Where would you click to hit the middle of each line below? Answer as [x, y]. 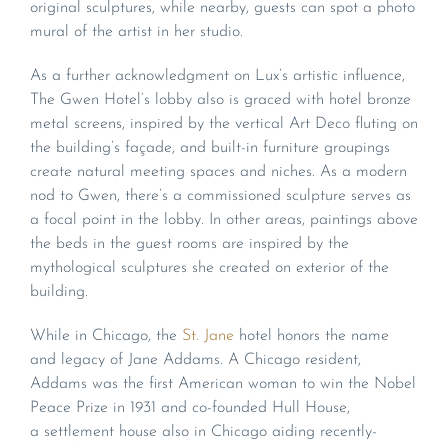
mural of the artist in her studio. [136, 32]
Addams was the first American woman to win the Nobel [223, 384]
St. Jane [208, 336]
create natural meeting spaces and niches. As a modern [218, 172]
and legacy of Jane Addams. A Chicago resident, [195, 360]
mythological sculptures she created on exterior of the [209, 268]
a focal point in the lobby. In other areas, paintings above [224, 220]
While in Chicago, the [106, 336]
